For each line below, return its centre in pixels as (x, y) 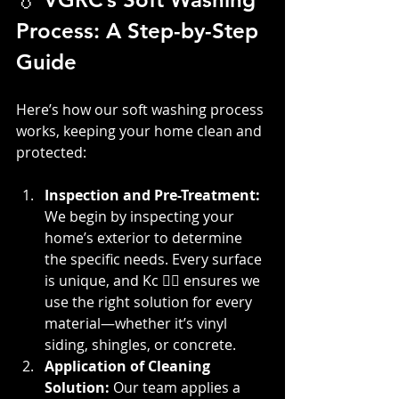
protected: (51, 152)
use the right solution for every (150, 301)
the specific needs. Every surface (155, 259)
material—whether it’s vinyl (138, 323)
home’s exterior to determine (145, 237)
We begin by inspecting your (141, 216)
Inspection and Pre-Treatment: (154, 195)
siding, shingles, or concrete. (140, 344)
